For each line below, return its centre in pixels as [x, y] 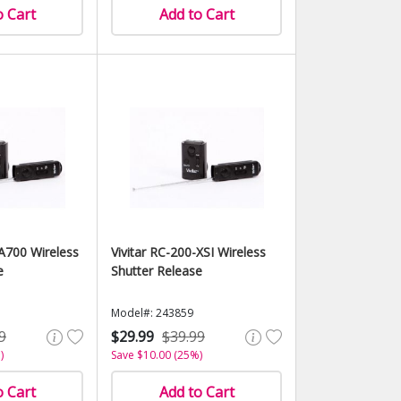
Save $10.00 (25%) [157, 355]
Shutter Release [157, 271]
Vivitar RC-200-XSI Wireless [188, 252]
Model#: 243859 [152, 313]
